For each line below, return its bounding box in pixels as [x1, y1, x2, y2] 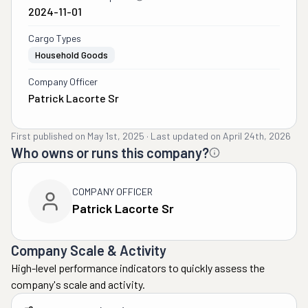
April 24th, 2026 [223, 130, 291, 142]
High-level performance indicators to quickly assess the [11, 261, 265, 274]
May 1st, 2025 [87, 130, 144, 142]
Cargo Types [28, 32, 81, 44]
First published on [11, 130, 85, 142]
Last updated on [151, 130, 221, 142]
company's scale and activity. [11, 278, 145, 291]
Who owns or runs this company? [11, 144, 209, 161]
